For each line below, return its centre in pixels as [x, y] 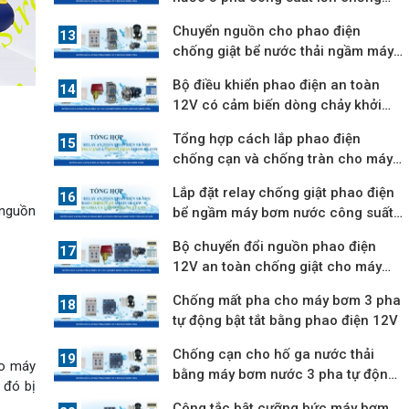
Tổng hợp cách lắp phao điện [267, 139]
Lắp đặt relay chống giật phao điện [284, 193]
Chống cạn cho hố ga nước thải [274, 355]
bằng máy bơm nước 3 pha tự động [285, 375]
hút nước [202, 395]
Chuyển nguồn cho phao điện [267, 31]
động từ [198, 126]
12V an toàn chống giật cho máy [278, 267]
